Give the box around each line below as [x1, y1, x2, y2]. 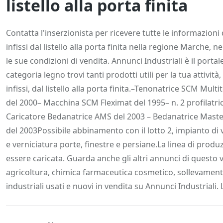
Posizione [135, 20, 173, 31]
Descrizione [21, 20, 67, 31]
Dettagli [85, 20, 117, 31]
